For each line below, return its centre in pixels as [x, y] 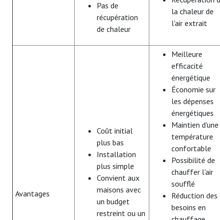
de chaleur [114, 29]
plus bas [110, 142]
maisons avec [119, 189]
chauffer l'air [192, 172]
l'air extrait [189, 23]
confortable [191, 148]
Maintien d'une [195, 124]
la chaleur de [192, 11]
